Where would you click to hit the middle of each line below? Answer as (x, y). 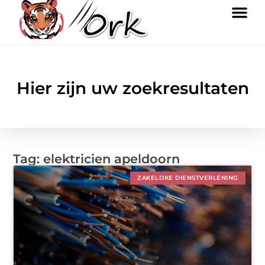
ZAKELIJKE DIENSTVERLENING (188, 178)
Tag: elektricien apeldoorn (97, 159)
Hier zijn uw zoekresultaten (132, 88)
